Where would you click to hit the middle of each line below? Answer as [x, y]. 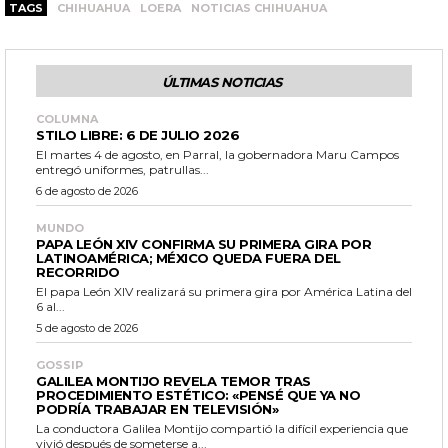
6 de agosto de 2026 [87, 190]
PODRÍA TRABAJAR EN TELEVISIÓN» [157, 408]
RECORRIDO [78, 271]
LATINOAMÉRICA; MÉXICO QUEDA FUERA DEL [188, 257]
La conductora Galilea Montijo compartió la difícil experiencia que [222, 428]
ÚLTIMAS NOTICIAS [221, 81]
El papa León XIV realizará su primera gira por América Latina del [224, 291]
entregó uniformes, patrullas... [122, 169]
